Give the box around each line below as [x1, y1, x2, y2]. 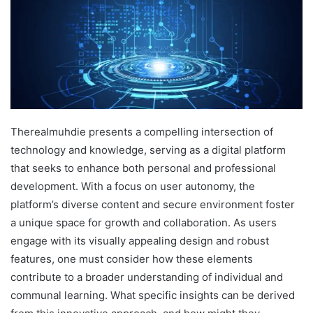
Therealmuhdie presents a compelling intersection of [10, 125, 273, 139]
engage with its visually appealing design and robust [10, 234, 269, 248]
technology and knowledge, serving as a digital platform [10, 143, 286, 157]
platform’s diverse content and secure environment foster [10, 198, 295, 212]
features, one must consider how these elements [10, 252, 253, 266]
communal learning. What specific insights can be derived [10, 289, 295, 303]
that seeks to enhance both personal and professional [10, 161, 276, 175]
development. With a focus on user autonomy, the [10, 180, 255, 194]
